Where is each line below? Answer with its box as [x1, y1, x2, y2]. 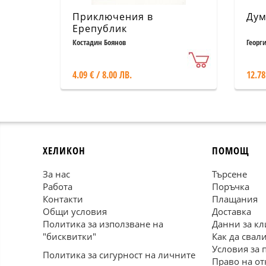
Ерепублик [72, 22, 127, 35]
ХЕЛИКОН [43, 144, 85, 157]
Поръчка [212, 180, 249, 192]
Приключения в [72, 10, 153, 23]
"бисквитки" [43, 230, 96, 242]
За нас [43, 168, 70, 180]
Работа [43, 180, 72, 192]
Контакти [43, 193, 83, 205]
